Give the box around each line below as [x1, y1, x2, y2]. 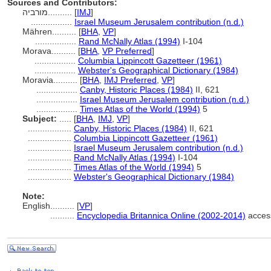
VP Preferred [102, 46, 152, 56]
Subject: [22, 114, 57, 123]
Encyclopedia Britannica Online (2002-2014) [77, 211, 246, 220]
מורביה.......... [48, 7, 74, 17]
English [22, 201, 50, 211]
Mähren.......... [22, 27, 79, 36]
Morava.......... [22, 46, 78, 56]
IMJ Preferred [104, 75, 157, 85]
